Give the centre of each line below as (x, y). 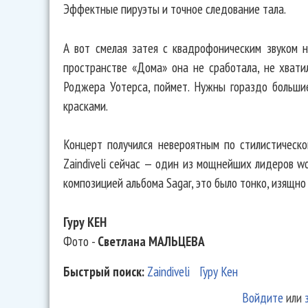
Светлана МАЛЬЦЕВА (151, 241)
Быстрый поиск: (105, 271)
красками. (86, 105)
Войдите (262, 297)
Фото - (80, 241)
